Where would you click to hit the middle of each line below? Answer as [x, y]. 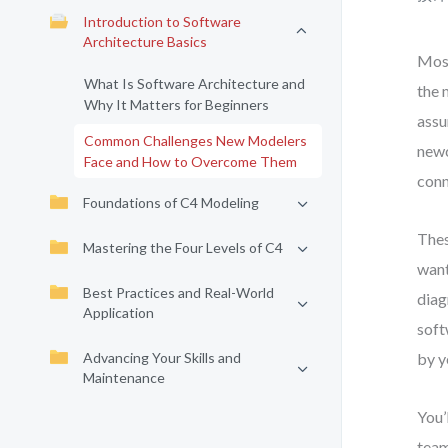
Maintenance [124, 377]
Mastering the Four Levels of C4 [183, 247]
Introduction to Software [162, 21]
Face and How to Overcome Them [190, 161]
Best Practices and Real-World [178, 292]
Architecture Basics [145, 41]
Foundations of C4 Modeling [171, 202]
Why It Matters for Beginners [176, 104]
